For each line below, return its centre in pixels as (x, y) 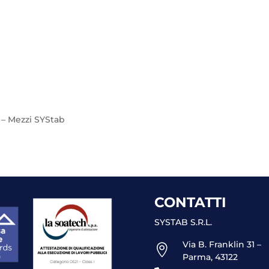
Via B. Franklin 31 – (222, 245)
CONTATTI (190, 203)
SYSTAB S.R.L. (183, 222)
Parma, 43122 (210, 257)
